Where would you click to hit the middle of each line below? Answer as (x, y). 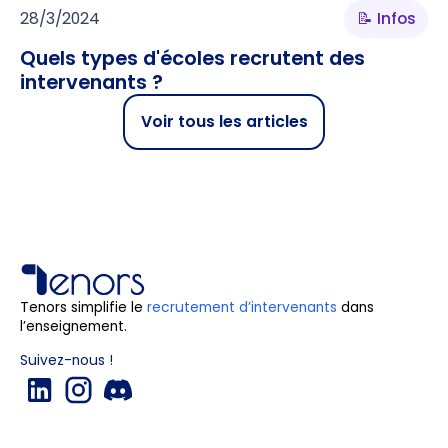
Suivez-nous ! (66, 361)
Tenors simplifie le (83, 307)
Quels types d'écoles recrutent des (192, 57)
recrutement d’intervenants (241, 307)
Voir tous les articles (224, 122)
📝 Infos (386, 19)
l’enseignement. (73, 326)
